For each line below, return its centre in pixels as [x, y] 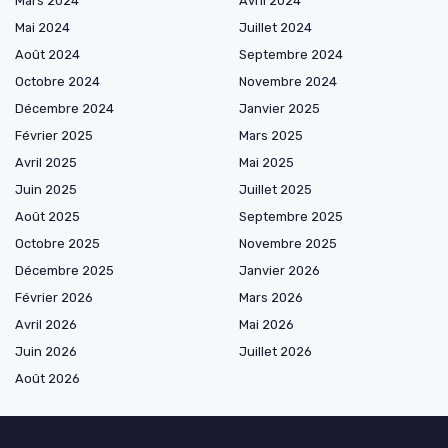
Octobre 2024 [57, 81]
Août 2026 [47, 378]
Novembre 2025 [288, 243]
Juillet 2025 [275, 189]
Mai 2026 [266, 324]
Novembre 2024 [288, 81]
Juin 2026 [46, 351]
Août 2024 [47, 54]
